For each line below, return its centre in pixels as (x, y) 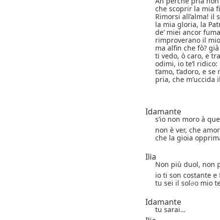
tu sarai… (170, 209)
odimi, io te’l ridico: (186, 63)
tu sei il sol (173, 183)
